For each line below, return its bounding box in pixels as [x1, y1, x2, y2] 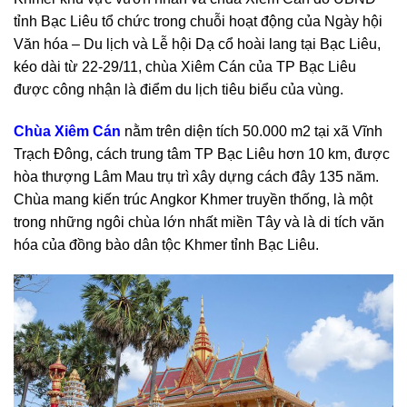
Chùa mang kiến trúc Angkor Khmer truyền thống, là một [14, 191, 372, 207]
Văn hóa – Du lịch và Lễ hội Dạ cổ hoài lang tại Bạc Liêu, [14, 35, 381, 52]
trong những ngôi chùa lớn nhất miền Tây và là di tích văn [14, 213, 384, 230]
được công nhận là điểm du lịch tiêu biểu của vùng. [14, 81, 343, 97]
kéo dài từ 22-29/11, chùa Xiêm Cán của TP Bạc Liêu [14, 58, 356, 74]
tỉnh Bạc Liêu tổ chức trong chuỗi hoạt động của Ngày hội [14, 13, 382, 29]
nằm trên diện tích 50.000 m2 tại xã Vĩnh [121, 123, 382, 139]
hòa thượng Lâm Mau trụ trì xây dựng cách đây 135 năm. [14, 168, 379, 184]
